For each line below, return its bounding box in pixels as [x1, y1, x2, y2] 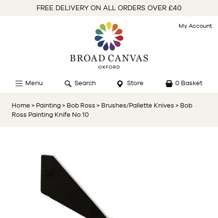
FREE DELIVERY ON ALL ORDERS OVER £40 [36, 4, 182, 12]
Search [74, 79, 96, 87]
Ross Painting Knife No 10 [12, 111, 89, 118]
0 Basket [175, 79, 202, 87]
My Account [179, 22, 212, 29]
